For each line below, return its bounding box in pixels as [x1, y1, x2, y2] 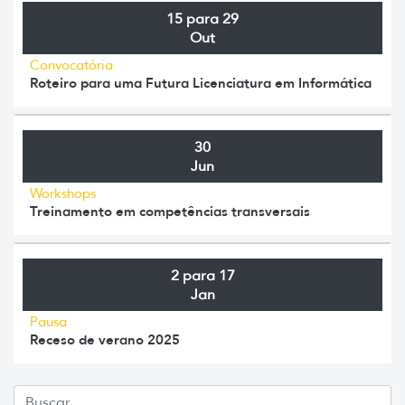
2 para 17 [170, 266, 235, 284]
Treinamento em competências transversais [30, 202, 310, 220]
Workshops [30, 184, 96, 202]
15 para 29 [166, 9, 239, 27]
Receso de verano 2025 [30, 330, 180, 348]
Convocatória [30, 56, 113, 73]
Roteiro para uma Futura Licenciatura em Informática [30, 73, 372, 91]
